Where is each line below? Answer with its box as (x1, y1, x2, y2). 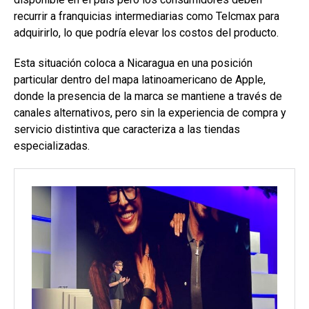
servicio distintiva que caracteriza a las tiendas (14, 122, 240, 136)
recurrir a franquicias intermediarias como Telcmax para (14, 9, 279, 23)
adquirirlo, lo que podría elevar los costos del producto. (14, 26, 279, 39)
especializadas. (14, 139, 90, 152)
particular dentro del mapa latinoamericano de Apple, (14, 72, 266, 86)
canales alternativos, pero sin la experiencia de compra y (14, 106, 286, 119)
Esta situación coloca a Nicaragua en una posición (14, 56, 252, 70)
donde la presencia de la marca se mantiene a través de (14, 89, 282, 103)
